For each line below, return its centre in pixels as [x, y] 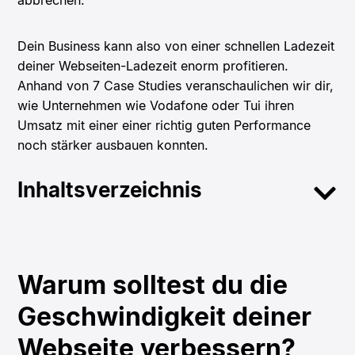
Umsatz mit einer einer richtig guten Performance [164, 125]
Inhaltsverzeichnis [110, 190]
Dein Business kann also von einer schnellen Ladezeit [176, 46]
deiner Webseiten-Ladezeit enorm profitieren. [153, 65]
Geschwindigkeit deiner [165, 316]
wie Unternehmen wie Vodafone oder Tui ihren [156, 105]
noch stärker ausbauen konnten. [113, 145]
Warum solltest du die [153, 284]
